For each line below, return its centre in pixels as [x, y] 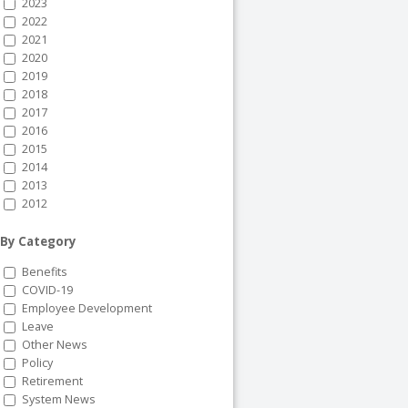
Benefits [45, 272]
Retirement [52, 381]
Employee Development [87, 308]
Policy [37, 363]
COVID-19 [47, 290]
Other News [55, 345]
